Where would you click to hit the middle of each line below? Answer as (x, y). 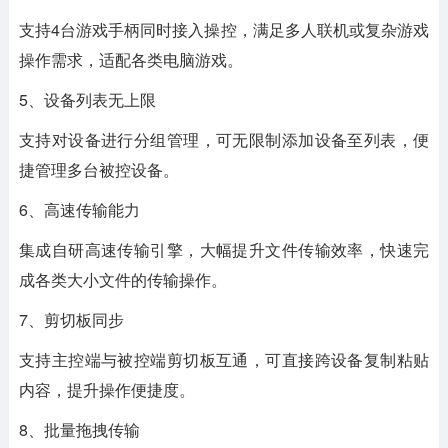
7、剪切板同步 (71, 320)
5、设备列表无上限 (87, 100)
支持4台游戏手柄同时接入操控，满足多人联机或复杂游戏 (224, 30)
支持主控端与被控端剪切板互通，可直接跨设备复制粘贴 (224, 360)
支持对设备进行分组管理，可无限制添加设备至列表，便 (224, 140)
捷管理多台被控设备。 (98, 170)
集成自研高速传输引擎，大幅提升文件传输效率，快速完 (224, 250)
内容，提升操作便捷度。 (106, 390)
